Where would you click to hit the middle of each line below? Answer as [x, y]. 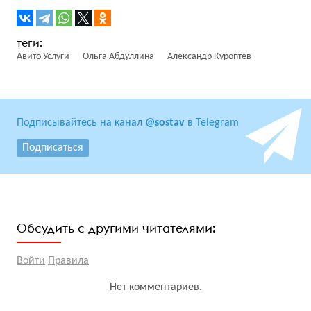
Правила [68, 261]
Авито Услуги [43, 57]
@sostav [165, 123]
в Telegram [212, 123]
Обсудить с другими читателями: [116, 228]
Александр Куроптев [209, 57]
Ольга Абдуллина [118, 57]
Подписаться [53, 148]
